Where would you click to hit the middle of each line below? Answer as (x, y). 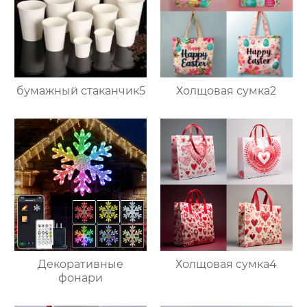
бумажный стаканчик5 (81, 90)
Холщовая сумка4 (226, 264)
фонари (81, 278)
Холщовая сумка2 (226, 90)
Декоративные (81, 264)
